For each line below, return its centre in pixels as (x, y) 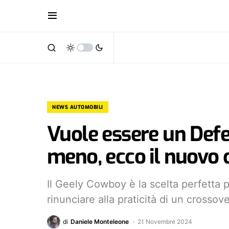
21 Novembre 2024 (165, 222)
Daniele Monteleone (100, 222)
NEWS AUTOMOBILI (78, 107)
